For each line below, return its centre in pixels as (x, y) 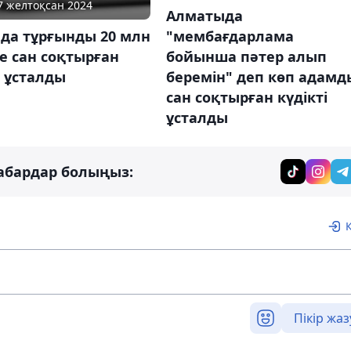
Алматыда (204, 15)
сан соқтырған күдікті (246, 97)
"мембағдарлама (230, 36)
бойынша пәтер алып (246, 56)
